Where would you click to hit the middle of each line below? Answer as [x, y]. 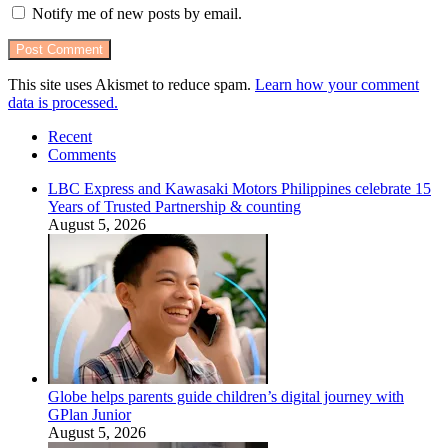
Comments [82, 154]
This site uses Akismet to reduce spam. [131, 84]
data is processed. [63, 102]
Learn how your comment [337, 84]
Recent [70, 136]
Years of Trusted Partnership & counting [174, 206]
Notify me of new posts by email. [137, 13]
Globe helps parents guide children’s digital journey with [226, 396]
